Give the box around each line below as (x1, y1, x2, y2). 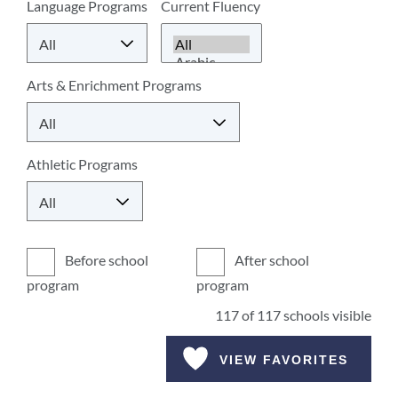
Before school (62, 251, 148, 269)
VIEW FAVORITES (214, 353, 348, 367)
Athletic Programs (27, 155, 138, 172)
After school (231, 251, 309, 269)
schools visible (281, 306, 371, 323)
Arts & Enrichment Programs (27, 76, 202, 93)
